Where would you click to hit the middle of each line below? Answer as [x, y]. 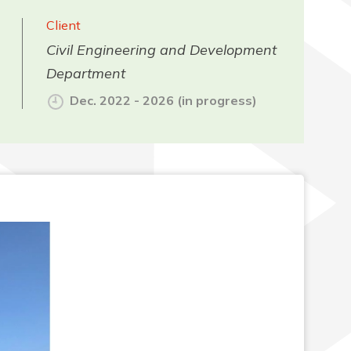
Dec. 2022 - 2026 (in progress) [163, 100]
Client [63, 25]
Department [86, 73]
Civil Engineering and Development [161, 50]
